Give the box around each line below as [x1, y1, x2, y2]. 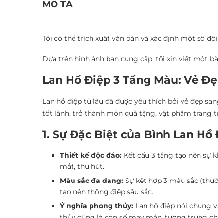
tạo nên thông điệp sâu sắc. [60, 187, 153, 196]
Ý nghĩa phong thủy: [60, 201, 133, 210]
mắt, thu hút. [60, 162, 104, 171]
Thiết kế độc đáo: [60, 151, 122, 160]
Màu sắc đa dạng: [60, 176, 123, 185]
